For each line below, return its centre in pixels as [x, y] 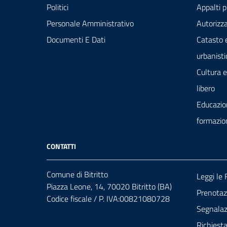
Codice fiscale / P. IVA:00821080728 [108, 199]
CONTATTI [61, 146]
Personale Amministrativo [90, 24]
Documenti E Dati [76, 40]
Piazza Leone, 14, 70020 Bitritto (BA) [109, 187]
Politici [58, 7]
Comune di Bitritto [77, 175]
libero [206, 88]
